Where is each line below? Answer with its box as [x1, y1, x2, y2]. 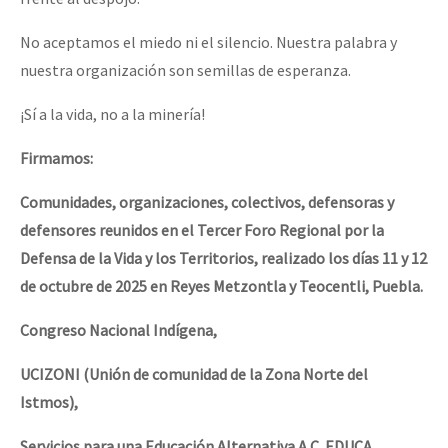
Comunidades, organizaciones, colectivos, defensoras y [20, 191, 394, 212]
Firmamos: [20, 147, 93, 168]
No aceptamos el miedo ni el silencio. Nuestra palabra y [20, 31, 397, 52]
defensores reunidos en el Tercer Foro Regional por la [20, 219, 384, 240]
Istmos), [20, 391, 78, 412]
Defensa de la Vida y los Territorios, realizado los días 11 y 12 [20, 247, 427, 268]
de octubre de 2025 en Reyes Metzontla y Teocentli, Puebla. [20, 275, 423, 296]
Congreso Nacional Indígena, [20, 319, 220, 340]
